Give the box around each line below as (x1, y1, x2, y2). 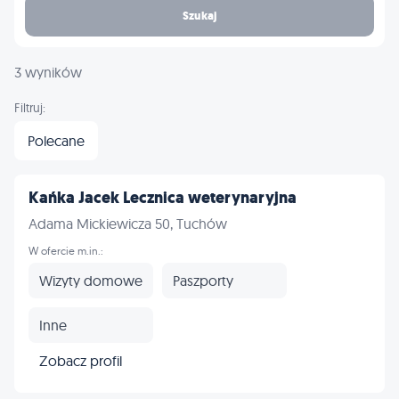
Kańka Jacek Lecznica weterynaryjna (28, 187, 297, 208)
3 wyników (14, 63, 82, 81)
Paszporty (173, 271, 233, 289)
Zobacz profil (39, 351, 122, 370)
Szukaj (182, 7, 217, 23)
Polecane (28, 132, 85, 150)
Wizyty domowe (39, 271, 142, 289)
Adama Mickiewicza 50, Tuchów (28, 215, 227, 232)
